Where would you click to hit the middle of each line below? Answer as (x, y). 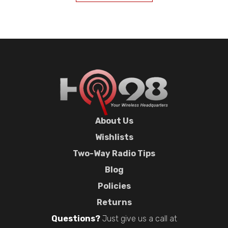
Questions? (76, 218)
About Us (114, 121)
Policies (114, 186)
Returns (114, 202)
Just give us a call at (138, 218)
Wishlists (114, 137)
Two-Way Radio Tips (114, 153)
